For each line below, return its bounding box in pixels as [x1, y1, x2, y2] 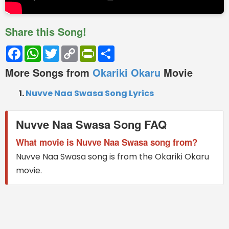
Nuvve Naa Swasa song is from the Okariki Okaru [16, 151, 209, 163]
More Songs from [5, 65, 93, 80]
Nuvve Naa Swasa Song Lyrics [26, 87, 154, 99]
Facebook [22, 43, 63, 55]
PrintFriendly [96, 43, 147, 55]
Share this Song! [5, 24, 86, 39]
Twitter [59, 43, 88, 55]
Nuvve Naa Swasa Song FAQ [16, 116, 167, 132]
